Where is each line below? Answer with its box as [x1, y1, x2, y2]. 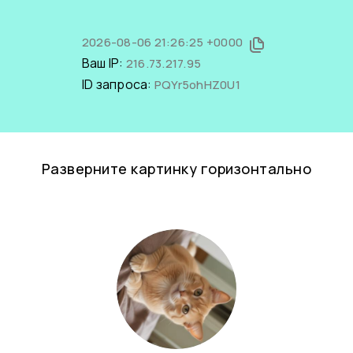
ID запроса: [81, 76, 154, 93]
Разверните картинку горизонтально [41, 159, 312, 178]
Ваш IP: [81, 54, 126, 72]
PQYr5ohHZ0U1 [154, 76, 240, 93]
